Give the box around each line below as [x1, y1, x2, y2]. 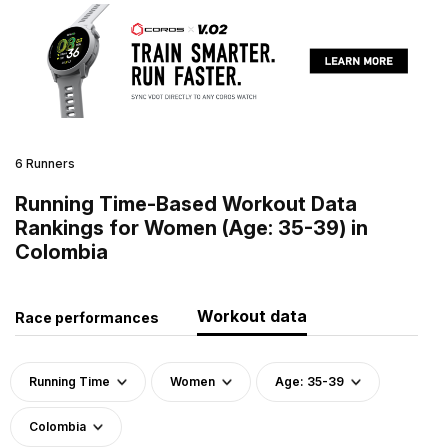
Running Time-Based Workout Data [15, 191, 357, 216]
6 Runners [15, 155, 75, 171]
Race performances [15, 308, 159, 326]
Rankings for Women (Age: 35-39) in [15, 215, 368, 240]
